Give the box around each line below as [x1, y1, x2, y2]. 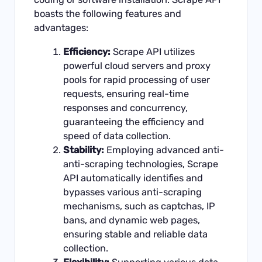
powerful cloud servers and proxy [63, 60, 211, 71]
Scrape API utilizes [110, 46, 195, 57]
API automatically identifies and [63, 172, 203, 184]
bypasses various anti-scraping [63, 186, 202, 198]
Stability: [63, 144, 104, 156]
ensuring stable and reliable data [63, 228, 208, 240]
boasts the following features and [34, 8, 182, 20]
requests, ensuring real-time [63, 88, 189, 99]
